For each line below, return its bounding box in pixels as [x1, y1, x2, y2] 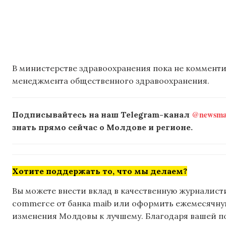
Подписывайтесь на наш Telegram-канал [12, 109, 192, 120]
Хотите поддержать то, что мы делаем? [12, 165, 187, 176]
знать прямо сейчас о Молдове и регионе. [12, 122, 193, 132]
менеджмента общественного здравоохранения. [12, 75, 209, 86]
